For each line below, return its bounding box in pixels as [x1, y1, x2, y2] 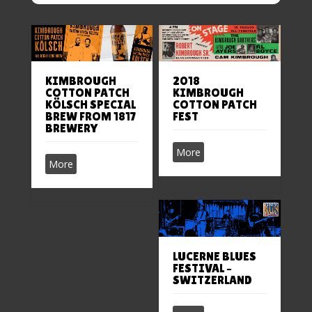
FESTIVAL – [173, 260, 233, 275]
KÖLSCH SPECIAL [45, 97, 136, 112]
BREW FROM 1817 [45, 109, 136, 124]
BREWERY [45, 121, 97, 136]
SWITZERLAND [173, 272, 253, 287]
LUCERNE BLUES [173, 249, 257, 263]
